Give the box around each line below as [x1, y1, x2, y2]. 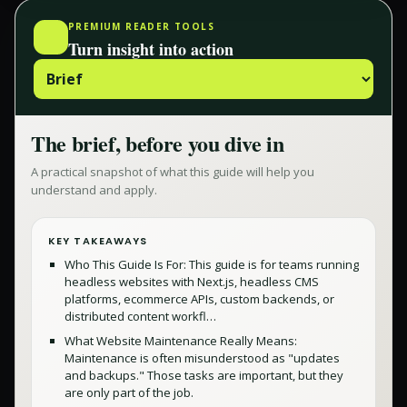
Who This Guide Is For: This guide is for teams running [65, 256, 359, 273]
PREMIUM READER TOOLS [68, 20, 214, 33]
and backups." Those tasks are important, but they [65, 367, 343, 383]
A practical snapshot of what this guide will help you [31, 164, 314, 180]
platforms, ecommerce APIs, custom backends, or [65, 291, 334, 307]
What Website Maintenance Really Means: [65, 333, 297, 349]
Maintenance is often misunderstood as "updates [65, 350, 340, 366]
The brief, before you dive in [31, 127, 284, 159]
